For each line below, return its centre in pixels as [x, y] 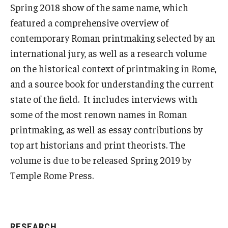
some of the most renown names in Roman [99, 114]
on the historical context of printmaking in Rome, [113, 68]
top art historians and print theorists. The [98, 144]
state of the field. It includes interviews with [104, 98]
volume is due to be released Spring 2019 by [101, 160]
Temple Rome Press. [52, 175]
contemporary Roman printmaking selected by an [113, 37]
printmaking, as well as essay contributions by [106, 129]
